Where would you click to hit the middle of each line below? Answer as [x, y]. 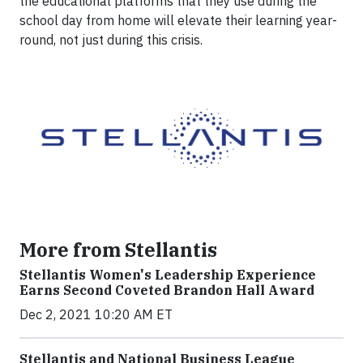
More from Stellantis [118, 250]
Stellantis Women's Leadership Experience [168, 275]
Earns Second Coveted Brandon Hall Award [167, 290]
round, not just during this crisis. [111, 40]
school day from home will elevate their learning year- [178, 20]
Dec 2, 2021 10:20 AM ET [96, 315]
